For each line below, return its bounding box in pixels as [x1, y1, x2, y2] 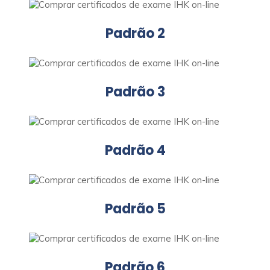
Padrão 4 [104, 141, 166, 160]
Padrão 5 [104, 199, 166, 219]
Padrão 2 [105, 24, 165, 43]
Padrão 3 [105, 83, 165, 102]
